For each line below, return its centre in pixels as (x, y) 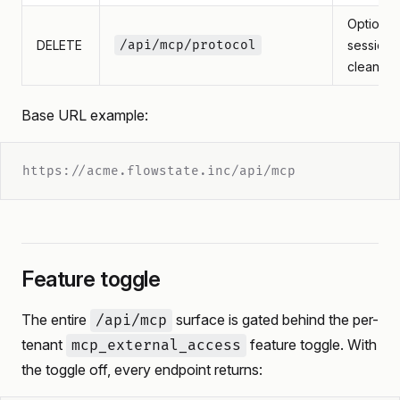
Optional (372, 24)
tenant (44, 345)
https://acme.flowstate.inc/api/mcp (159, 171)
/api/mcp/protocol (188, 45)
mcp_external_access (156, 346)
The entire (56, 320)
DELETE (59, 45)
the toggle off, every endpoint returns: (142, 370)
